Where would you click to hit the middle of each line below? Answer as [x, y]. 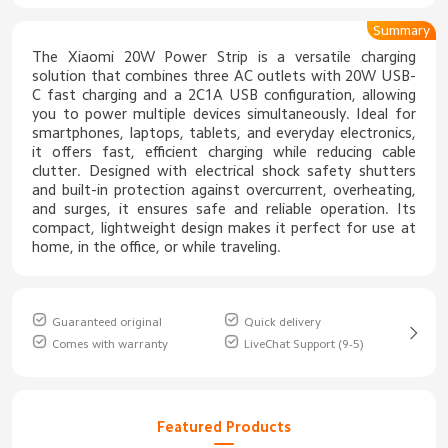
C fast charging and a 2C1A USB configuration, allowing [224, 95]
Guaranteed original [107, 321]
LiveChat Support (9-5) [303, 343]
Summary [401, 30]
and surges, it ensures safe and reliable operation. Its [224, 209]
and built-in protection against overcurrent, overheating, [224, 190]
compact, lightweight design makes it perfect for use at [224, 228]
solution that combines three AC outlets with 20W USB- [224, 76]
